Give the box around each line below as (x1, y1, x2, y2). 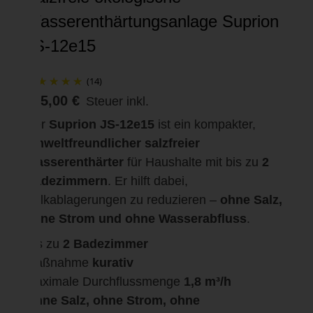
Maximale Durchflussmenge (25, 274, 184, 289)
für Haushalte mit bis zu (124, 154, 262, 169)
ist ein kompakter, (154, 117, 256, 131)
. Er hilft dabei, (108, 173, 188, 188)
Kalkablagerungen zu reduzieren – (25, 192, 220, 207)
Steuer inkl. (86, 94, 149, 108)
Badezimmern (25, 173, 108, 188)
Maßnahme (25, 255, 89, 270)
